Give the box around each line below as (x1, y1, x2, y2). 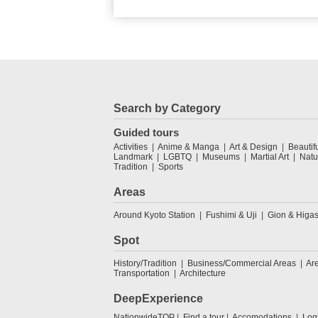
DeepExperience (114, 292, 203, 305)
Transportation (114, 268, 170, 278)
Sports (158, 161, 183, 172)
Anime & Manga (158, 141, 219, 152)
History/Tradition (114, 258, 177, 268)
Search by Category (114, 102, 221, 114)
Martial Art (251, 151, 289, 162)
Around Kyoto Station (114, 209, 195, 220)
